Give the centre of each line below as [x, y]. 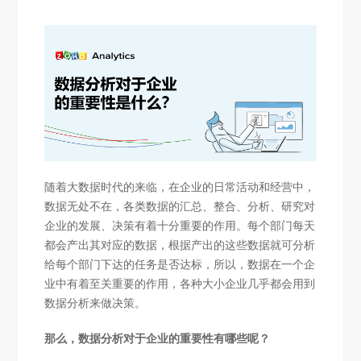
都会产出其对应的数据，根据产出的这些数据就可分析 [179, 245]
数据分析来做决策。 [95, 303]
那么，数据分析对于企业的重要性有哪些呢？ [157, 339]
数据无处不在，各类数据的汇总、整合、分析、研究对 [179, 207]
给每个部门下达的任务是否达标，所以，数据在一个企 [179, 265]
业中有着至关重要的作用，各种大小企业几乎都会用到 [179, 284]
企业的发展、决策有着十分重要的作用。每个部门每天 [179, 226]
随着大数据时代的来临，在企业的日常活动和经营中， [179, 187]
